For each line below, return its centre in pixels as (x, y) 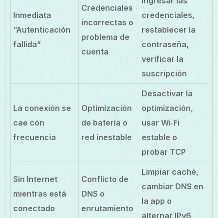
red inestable (107, 137)
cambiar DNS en (173, 186)
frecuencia (35, 137)
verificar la (163, 59)
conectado (34, 208)
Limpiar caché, (170, 172)
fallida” (27, 44)
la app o (157, 201)
